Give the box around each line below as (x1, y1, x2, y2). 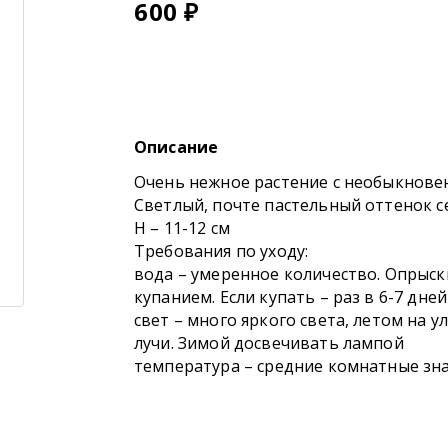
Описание (134, 136, 219, 158)
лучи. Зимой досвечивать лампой (134, 331, 404, 354)
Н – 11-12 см (134, 216, 230, 239)
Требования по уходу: (134, 239, 309, 262)
